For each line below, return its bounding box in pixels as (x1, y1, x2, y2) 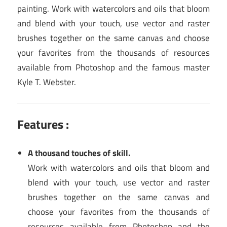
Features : (17, 115, 69, 134)
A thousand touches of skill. (28, 146, 131, 160)
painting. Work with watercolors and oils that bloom (17, 2, 210, 16)
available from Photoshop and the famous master (17, 61, 210, 74)
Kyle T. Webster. (17, 75, 76, 89)
